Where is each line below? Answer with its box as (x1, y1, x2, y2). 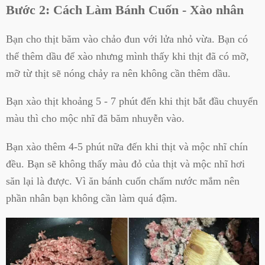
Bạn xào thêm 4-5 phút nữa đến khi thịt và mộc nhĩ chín (6, 140, 248, 153)
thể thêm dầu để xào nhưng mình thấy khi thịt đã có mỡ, (6, 50, 249, 62)
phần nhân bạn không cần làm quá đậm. (6, 192, 177, 204)
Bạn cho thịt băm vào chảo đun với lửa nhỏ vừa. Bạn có (6, 33, 248, 45)
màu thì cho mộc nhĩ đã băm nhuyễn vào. (6, 112, 185, 125)
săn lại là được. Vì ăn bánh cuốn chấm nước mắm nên (6, 174, 240, 187)
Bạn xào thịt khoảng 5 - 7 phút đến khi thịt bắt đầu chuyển (6, 95, 258, 108)
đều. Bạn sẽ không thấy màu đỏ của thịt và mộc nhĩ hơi (6, 157, 245, 170)
